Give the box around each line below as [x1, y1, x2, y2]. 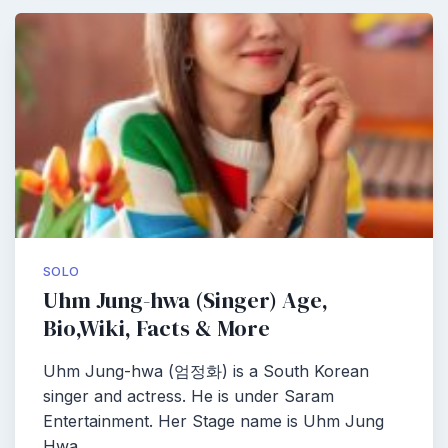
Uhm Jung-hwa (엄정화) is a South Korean [43, 361, 369, 381]
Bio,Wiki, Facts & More [43, 313, 270, 344]
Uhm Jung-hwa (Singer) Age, [43, 285, 328, 316]
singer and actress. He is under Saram [43, 386, 334, 406]
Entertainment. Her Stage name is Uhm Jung [43, 411, 384, 431]
